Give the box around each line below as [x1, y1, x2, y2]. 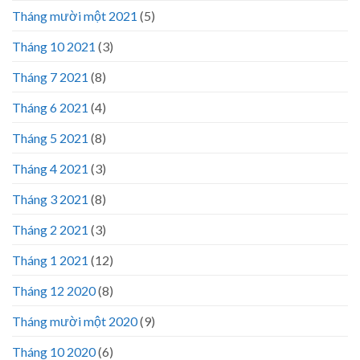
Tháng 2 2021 [12, 221, 88, 237]
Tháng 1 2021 [12, 252, 88, 268]
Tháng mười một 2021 [12, 7, 137, 23]
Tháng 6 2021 [12, 99, 88, 115]
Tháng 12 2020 [12, 282, 96, 298]
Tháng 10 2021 [12, 38, 96, 54]
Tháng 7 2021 [12, 68, 88, 84]
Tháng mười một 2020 [12, 313, 137, 329]
